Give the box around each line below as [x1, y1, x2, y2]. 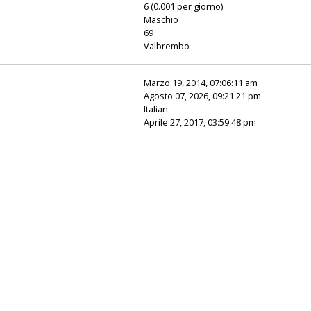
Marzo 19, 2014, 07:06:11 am [144, 76, 258, 89]
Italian [144, 102, 169, 115]
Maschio [144, 12, 179, 26]
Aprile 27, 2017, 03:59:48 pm [144, 115, 257, 128]
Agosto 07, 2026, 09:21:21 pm [144, 89, 262, 102]
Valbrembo [144, 39, 190, 52]
